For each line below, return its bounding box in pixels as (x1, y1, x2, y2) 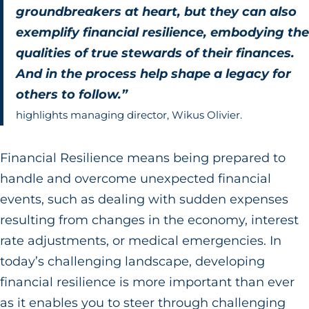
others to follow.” (15, 87, 128, 103)
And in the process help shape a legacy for (15, 66, 291, 82)
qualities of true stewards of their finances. (15, 46, 295, 61)
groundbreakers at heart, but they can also (15, 4, 297, 20)
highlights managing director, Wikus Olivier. (15, 109, 242, 122)
